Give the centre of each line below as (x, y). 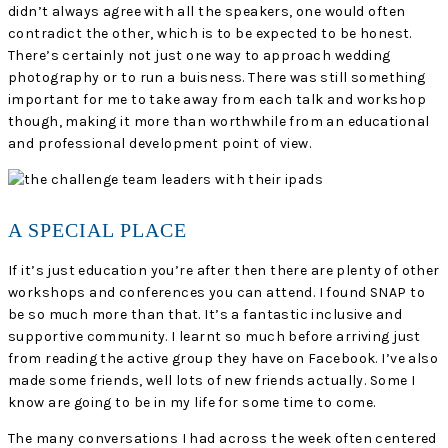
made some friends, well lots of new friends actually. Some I (212, 380)
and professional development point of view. (160, 143)
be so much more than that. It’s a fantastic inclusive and (205, 314)
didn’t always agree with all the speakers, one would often (207, 11)
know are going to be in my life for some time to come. (192, 402)
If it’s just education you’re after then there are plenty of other (224, 270)
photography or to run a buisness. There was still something (217, 77)
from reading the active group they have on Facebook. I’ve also (223, 358)
